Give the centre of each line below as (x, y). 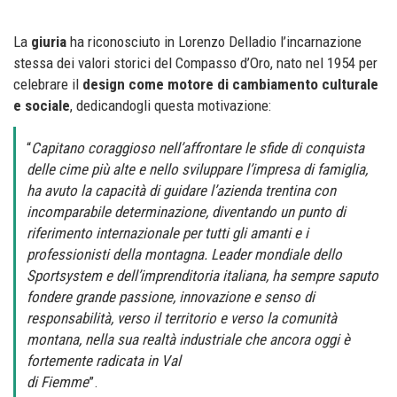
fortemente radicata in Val (104, 361)
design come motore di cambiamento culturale (230, 85)
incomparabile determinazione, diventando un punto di (186, 212)
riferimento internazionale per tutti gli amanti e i (167, 234)
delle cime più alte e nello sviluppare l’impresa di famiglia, (197, 170)
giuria (49, 42)
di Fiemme (58, 382)
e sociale (42, 106)
